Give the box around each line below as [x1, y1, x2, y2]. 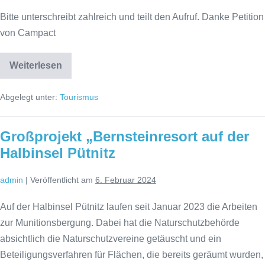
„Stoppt [35, 73, 70, 84]
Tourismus [60, 92, 98, 102]
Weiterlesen [9, 60, 62, 71]
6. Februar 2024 [95, 175, 156, 185]
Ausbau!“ [35, 102, 78, 112]
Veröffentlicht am [30, 175, 93, 185]
